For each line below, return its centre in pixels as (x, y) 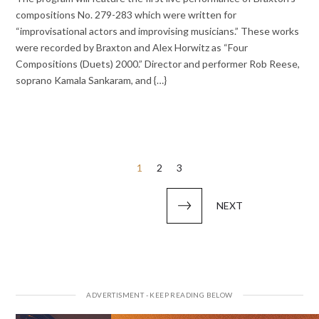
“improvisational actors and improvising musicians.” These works (158, 31)
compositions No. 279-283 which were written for (126, 15)
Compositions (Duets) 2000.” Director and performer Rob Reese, (158, 64)
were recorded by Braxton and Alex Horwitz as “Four (132, 48)
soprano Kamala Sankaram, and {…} (91, 80)
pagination (55, 189)
